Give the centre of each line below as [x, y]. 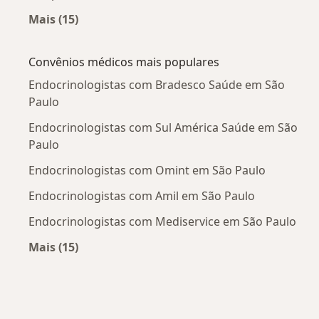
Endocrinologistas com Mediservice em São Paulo [162, 221]
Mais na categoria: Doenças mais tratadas [172, 35]
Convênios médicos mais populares [124, 62]
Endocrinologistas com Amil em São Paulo [142, 195]
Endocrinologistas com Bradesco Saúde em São [157, 84]
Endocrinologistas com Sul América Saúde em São [163, 127]
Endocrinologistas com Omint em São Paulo [147, 170]
